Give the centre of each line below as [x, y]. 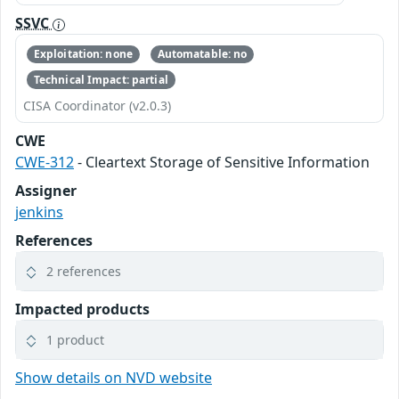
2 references [84, 271]
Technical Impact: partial [101, 79]
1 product [75, 339]
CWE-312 [45, 162]
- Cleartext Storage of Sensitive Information [222, 162]
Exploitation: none [83, 54]
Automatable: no [202, 54]
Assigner [46, 190]
